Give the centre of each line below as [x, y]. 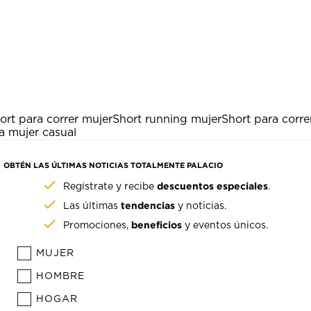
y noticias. [201, 207]
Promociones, [98, 226]
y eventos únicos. [225, 226]
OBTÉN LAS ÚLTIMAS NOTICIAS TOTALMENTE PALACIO [114, 166]
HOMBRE [61, 277]
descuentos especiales [213, 186]
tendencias [148, 205]
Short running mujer [167, 120]
